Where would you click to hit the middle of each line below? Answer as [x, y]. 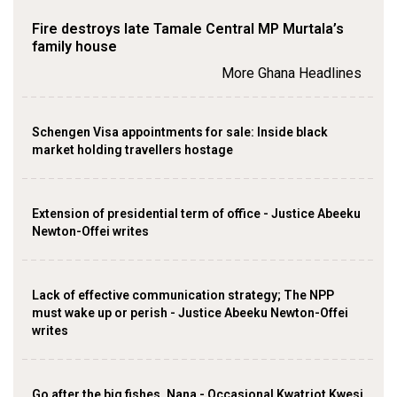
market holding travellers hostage [132, 150]
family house [74, 47]
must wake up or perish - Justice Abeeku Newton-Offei [190, 313]
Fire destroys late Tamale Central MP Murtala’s [188, 29]
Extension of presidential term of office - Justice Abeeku [196, 214]
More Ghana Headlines [292, 74]
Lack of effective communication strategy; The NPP [183, 296]
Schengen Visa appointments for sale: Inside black [180, 132]
